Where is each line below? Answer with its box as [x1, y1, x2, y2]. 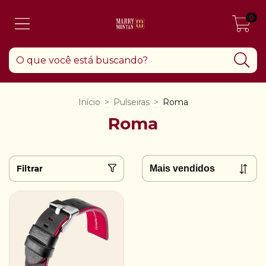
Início [78, 97, 100, 107]
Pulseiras [113, 97, 150, 107]
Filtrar [17, 163, 43, 174]
